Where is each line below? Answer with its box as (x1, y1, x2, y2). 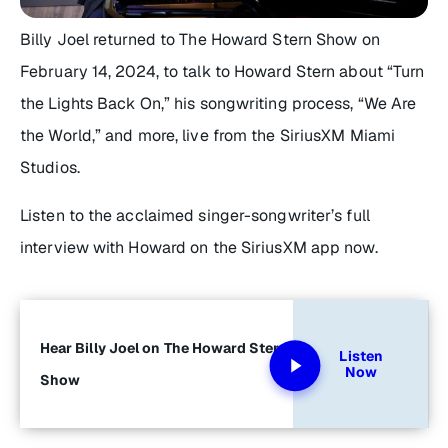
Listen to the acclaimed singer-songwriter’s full (20, 204, 370, 226)
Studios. (20, 156, 80, 178)
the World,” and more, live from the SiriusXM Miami (20, 124, 396, 146)
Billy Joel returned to (20, 28, 180, 50)
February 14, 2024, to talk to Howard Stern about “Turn (20, 60, 425, 82)
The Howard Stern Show (179, 28, 358, 50)
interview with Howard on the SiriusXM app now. (20, 236, 378, 258)
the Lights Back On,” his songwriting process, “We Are (20, 92, 417, 114)
